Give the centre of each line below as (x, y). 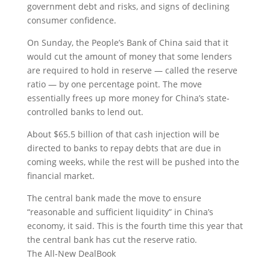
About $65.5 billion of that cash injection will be (123, 134)
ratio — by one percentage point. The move (114, 84)
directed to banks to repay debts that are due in (124, 148)
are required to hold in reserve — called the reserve (132, 70)
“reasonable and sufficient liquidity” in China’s (120, 212)
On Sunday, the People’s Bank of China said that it (127, 42)
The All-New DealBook (71, 253)
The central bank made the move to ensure (114, 198)
